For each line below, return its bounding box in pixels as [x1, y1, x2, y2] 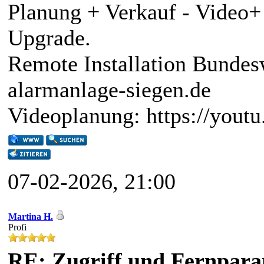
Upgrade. [8, 25, 91, 50]
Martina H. [8, 212, 53, 222]
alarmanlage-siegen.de [8, 77, 211, 102]
